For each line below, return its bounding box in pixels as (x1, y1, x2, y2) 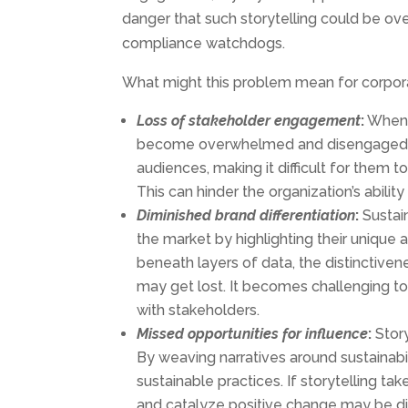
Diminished (137, 206, 216, 224)
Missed (137, 324, 189, 342)
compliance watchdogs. (122, 34, 286, 52)
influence (305, 324, 369, 342)
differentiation (260, 206, 356, 224)
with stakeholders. (137, 301, 260, 319)
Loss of (137, 111, 189, 129)
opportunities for (188, 324, 306, 342)
